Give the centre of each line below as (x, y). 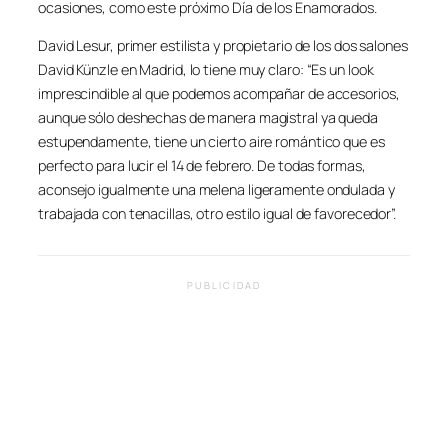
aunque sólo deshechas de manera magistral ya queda (208, 118)
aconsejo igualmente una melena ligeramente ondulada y (216, 190)
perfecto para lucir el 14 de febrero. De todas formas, (202, 166)
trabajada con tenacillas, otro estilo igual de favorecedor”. (217, 214)
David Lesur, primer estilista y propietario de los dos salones (223, 46)
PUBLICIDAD (224, 286)
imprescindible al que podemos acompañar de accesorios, (219, 94)
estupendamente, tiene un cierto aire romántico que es (211, 142)
